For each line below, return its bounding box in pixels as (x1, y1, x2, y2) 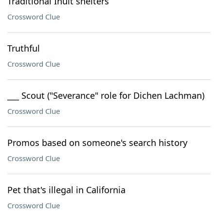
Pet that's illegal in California (7, 184, 126, 196)
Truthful (7, 42, 40, 54)
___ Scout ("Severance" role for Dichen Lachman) (7, 90, 204, 101)
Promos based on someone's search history (7, 137, 187, 148)
